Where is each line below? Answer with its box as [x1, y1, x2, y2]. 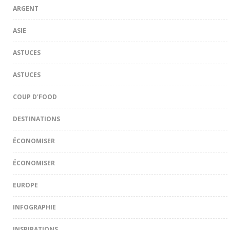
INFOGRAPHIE [13, 202, 56, 212]
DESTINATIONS [13, 114, 60, 123]
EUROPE [13, 180, 38, 189]
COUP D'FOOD [13, 92, 57, 101]
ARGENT [13, 4, 39, 13]
